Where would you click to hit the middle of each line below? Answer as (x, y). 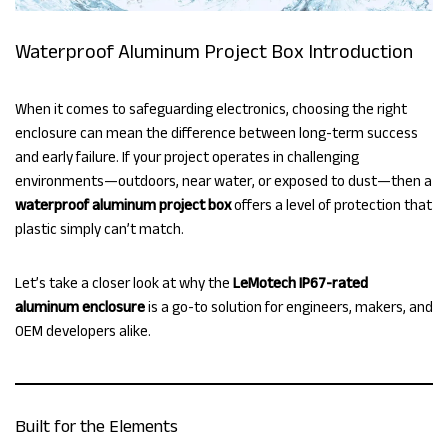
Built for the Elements (96, 426)
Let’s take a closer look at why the (124, 283)
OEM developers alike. (83, 331)
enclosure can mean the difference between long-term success (216, 133)
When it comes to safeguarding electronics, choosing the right (211, 109)
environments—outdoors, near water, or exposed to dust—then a (223, 181)
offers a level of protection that (331, 205)
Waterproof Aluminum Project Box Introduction (214, 51)
